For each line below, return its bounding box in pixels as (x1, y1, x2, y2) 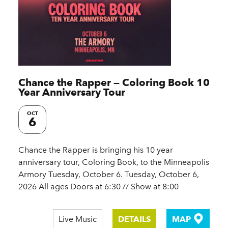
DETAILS (118, 214, 151, 224)
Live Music (58, 214, 97, 224)
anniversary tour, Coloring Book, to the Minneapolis (18, 157, 209, 167)
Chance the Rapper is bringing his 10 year (18, 145, 173, 155)
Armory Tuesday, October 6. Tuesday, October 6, (18, 169, 199, 180)
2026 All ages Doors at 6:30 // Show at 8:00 (18, 182, 179, 192)
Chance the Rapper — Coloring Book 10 (18, 76, 210, 89)
